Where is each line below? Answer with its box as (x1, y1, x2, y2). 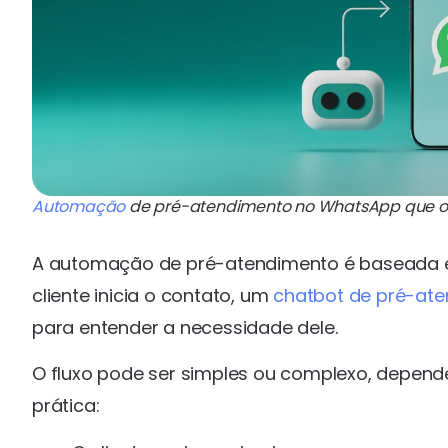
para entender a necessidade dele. (32, 314, 338, 340)
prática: (32, 393, 100, 419)
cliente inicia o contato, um (32, 282, 274, 308)
